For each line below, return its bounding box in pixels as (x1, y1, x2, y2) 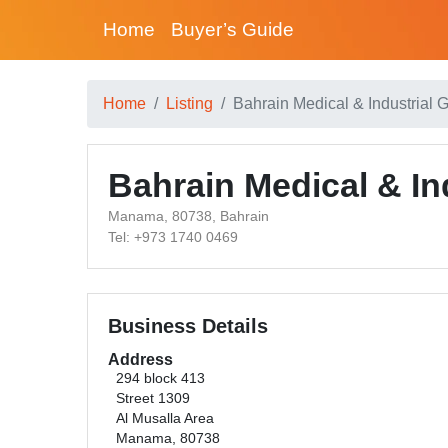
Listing (166, 95, 213, 112)
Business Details (108, 315, 268, 337)
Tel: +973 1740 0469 (108, 229, 238, 245)
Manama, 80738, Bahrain (108, 208, 269, 224)
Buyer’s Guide (171, 19, 294, 40)
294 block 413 (116, 371, 205, 386)
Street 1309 (116, 391, 190, 406)
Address (108, 351, 173, 368)
